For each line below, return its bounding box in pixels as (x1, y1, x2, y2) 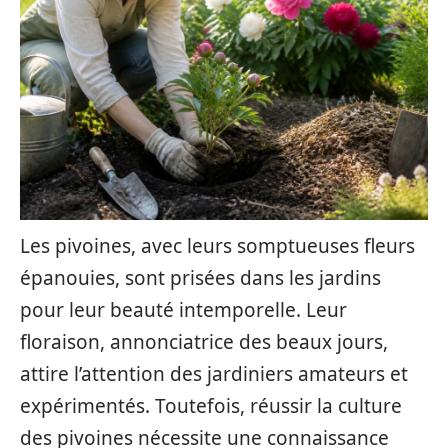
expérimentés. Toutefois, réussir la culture (20, 393, 402, 419)
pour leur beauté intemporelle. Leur (20, 297, 347, 323)
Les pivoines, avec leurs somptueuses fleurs (20, 233, 415, 259)
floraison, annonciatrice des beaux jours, (20, 329, 388, 355)
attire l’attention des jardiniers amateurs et (20, 361, 408, 387)
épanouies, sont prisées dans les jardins (20, 265, 381, 291)
